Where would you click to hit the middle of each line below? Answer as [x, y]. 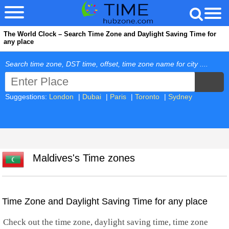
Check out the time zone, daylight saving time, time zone [106, 222]
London [61, 96]
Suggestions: [27, 96]
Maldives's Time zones [81, 158]
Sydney [180, 96]
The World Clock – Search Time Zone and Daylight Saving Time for [110, 34]
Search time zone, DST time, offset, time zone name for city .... [107, 64]
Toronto [147, 96]
